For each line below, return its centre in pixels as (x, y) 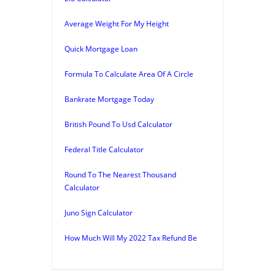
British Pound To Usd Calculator (118, 124)
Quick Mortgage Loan (101, 48)
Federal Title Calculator (104, 149)
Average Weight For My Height (117, 23)
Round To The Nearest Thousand (120, 174)
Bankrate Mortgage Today (109, 99)
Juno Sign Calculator (99, 212)
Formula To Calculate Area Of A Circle (129, 74)
